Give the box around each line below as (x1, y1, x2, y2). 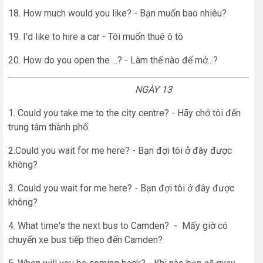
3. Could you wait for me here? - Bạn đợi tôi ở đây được (8, 183, 234, 194)
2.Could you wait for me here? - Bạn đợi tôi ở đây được (8, 145, 232, 156)
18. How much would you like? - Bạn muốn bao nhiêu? (8, 8, 227, 19)
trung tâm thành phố (8, 122, 88, 133)
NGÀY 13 (8, 84, 172, 95)
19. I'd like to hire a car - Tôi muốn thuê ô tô (8, 31, 183, 42)
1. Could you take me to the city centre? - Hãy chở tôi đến (8, 107, 241, 119)
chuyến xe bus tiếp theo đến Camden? (8, 234, 163, 245)
